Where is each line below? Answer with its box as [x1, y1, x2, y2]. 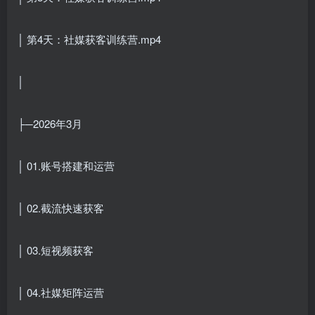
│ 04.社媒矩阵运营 [18, 284, 104, 300]
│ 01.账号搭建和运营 [18, 157, 115, 173]
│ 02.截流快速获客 [18, 200, 104, 215]
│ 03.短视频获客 [18, 242, 94, 257]
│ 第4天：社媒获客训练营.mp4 [18, 31, 161, 46]
